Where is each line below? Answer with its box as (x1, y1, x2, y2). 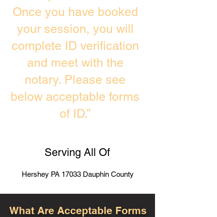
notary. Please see (25, 73, 125, 87)
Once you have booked (12, 5, 138, 19)
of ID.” (60, 107, 91, 121)
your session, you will (16, 22, 134, 36)
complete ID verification (11, 39, 139, 53)
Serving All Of (44, 146, 110, 158)
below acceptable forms (11, 90, 139, 104)
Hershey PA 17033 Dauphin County (21, 170, 134, 178)
